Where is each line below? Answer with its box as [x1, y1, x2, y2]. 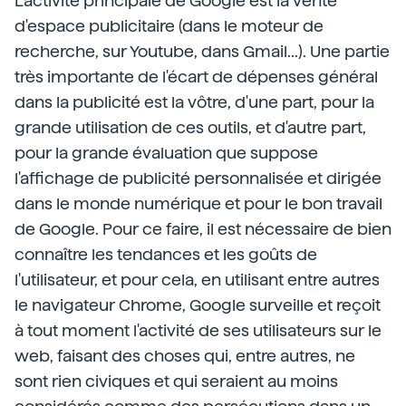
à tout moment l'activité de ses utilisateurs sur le [14, 321, 382, 340]
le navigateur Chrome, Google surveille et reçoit [14, 295, 381, 314]
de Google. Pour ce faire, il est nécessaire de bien [14, 219, 391, 238]
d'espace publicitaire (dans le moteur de [14, 16, 324, 35]
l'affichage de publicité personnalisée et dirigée [14, 169, 382, 188]
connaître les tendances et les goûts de [14, 245, 317, 264]
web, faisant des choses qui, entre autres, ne [14, 346, 355, 365]
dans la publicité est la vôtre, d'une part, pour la [14, 92, 374, 111]
